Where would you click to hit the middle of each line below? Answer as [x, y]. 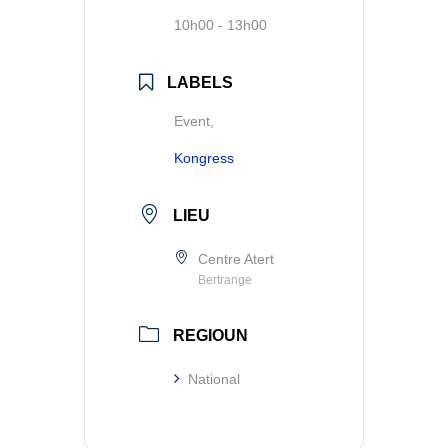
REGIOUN [210, 335]
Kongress [204, 157]
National [214, 378]
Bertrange [225, 279]
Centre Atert [236, 258]
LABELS [200, 82]
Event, [194, 120]
